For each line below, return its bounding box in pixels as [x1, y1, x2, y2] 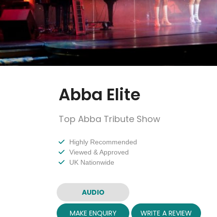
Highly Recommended [69, 138, 137, 146]
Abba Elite [59, 83, 140, 107]
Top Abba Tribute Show [59, 113, 160, 125]
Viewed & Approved [69, 148, 129, 156]
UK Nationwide [69, 158, 114, 167]
